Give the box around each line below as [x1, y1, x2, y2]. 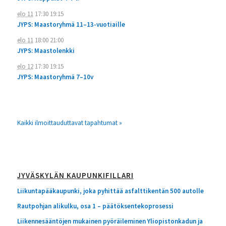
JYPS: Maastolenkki [17, 46, 75, 55]
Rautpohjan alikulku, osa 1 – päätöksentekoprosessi [17, 201, 174, 210]
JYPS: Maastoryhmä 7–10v [17, 72, 93, 81]
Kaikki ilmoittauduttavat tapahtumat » [17, 118, 122, 127]
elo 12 [17, 62, 33, 71]
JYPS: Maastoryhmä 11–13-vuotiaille [17, 20, 125, 29]
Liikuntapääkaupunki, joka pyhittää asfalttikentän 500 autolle [17, 186, 204, 195]
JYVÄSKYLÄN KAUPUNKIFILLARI [17, 170, 134, 180]
